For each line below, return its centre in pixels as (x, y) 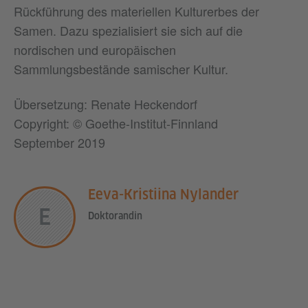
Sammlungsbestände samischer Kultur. (121, 69)
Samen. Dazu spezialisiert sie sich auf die (128, 31)
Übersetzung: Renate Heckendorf (106, 103)
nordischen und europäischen (95, 50)
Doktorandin (115, 216)
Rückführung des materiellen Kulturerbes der (136, 11)
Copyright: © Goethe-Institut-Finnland (116, 123)
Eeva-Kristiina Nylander (163, 194)
